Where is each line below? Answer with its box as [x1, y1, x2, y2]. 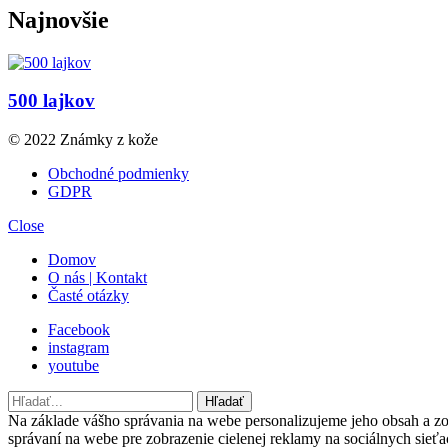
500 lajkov [8, 90, 95, 112]
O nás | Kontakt [48, 269, 147, 287]
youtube [48, 357, 99, 375]
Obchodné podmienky [48, 165, 189, 183]
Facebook [48, 321, 110, 339]
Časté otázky [48, 287, 129, 305]
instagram [48, 339, 109, 357]
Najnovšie [8, 6, 109, 33]
